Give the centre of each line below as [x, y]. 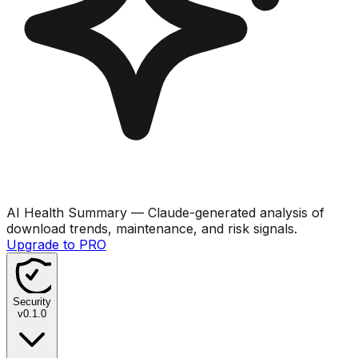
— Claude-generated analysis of [226, 212]
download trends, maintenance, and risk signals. [152, 228]
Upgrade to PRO [56, 244]
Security [32, 301]
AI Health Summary [67, 212]
